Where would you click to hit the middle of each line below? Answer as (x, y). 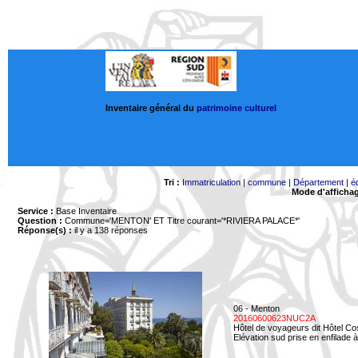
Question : (40, 221)
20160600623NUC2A (274, 318)
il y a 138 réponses (110, 230)
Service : (36, 211)
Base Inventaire (85, 211)
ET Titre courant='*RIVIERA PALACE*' (225, 221)
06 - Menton (257, 308)
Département (318, 182)
